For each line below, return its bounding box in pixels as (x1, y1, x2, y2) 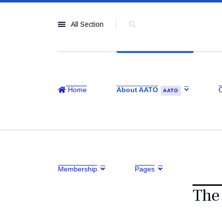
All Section (71, 20, 104, 28)
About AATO (116, 86, 158, 94)
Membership (58, 165, 97, 173)
